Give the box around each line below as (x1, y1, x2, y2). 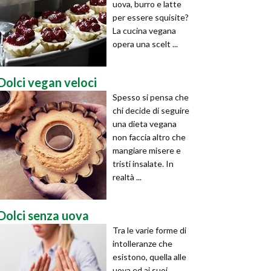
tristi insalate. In (113, 158, 174, 169)
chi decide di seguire (113, 105, 189, 116)
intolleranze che (113, 238, 172, 249)
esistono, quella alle (113, 252, 186, 262)
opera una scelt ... (113, 39, 178, 49)
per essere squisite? (113, 12, 189, 22)
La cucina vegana (113, 25, 176, 36)
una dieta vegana (113, 119, 177, 129)
